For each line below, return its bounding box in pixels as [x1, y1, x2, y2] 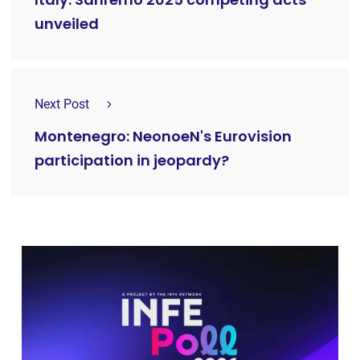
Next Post [35, 96, 89, 112]
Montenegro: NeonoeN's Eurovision [35, 126, 292, 147]
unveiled [35, 14, 99, 35]
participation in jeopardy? [35, 150, 229, 171]
